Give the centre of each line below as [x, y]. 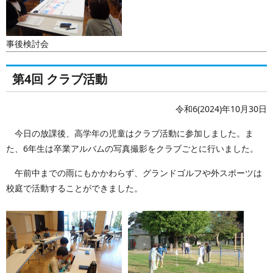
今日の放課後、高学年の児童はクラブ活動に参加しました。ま [130, 133]
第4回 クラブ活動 [60, 79]
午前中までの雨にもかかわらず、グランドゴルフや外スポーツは [134, 173]
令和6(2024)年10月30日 [221, 109]
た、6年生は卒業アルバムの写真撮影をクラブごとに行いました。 [132, 148]
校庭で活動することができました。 [74, 188]
